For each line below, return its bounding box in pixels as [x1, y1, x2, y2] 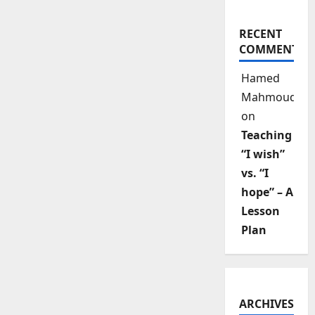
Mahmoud [240, 89, 297, 105]
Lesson [240, 203, 280, 219]
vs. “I [240, 165, 269, 181]
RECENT [238, 26, 282, 41]
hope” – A [240, 184, 293, 200]
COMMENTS [238, 41, 304, 57]
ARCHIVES [238, 296, 294, 311]
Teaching [240, 127, 292, 143]
